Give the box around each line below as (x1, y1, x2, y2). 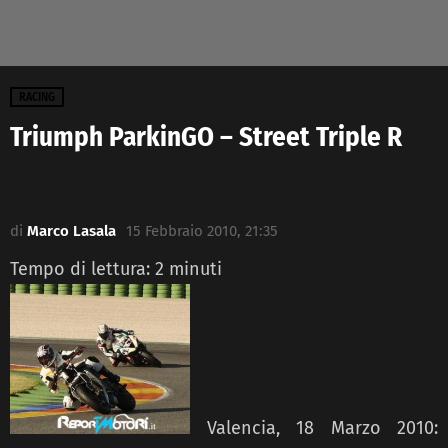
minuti (169, 257, 222, 280)
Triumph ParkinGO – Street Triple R (10, 120, 402, 153)
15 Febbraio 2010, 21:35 (126, 221, 278, 240)
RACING (19, 89, 55, 104)
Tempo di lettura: (10, 257, 155, 280)
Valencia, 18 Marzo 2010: (206, 416, 438, 439)
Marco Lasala (27, 221, 116, 240)
